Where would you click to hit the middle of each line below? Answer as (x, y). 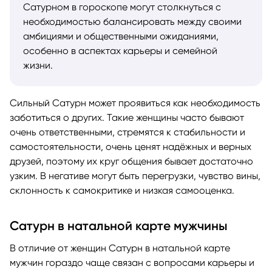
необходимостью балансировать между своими (132, 21)
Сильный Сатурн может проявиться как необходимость (135, 103)
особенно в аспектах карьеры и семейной (120, 50)
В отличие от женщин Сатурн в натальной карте (120, 248)
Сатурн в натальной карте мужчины (119, 225)
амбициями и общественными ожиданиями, (121, 36)
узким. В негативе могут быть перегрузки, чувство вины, (135, 175)
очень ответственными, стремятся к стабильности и (127, 132)
